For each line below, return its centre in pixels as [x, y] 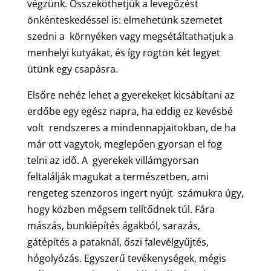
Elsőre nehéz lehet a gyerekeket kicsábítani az [131, 95]
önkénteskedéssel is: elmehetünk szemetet [125, 20]
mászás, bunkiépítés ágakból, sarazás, [115, 225]
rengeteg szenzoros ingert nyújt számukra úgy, [135, 193]
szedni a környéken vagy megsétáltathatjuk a [130, 36]
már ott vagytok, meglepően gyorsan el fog [124, 144]
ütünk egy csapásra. [72, 69]
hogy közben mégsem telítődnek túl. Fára [121, 209]
